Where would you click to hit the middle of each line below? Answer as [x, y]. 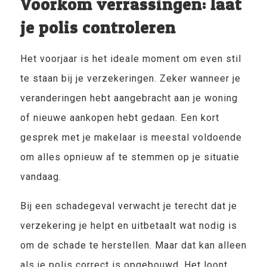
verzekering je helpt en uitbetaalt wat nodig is [128, 226]
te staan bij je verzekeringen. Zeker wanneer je [130, 78]
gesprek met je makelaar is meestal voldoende [131, 137]
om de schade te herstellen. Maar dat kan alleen [133, 245]
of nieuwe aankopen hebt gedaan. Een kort [119, 118]
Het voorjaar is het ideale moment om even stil [131, 59]
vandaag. [41, 177]
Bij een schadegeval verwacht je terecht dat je [128, 206]
